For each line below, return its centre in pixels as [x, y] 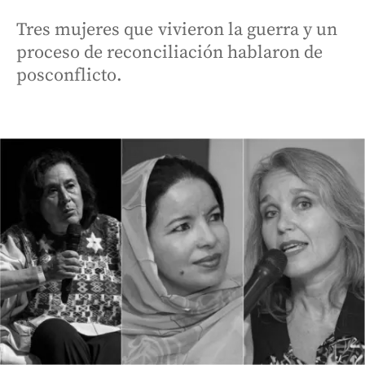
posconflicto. [70, 75]
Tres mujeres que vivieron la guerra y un [177, 30]
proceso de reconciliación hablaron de [170, 53]
